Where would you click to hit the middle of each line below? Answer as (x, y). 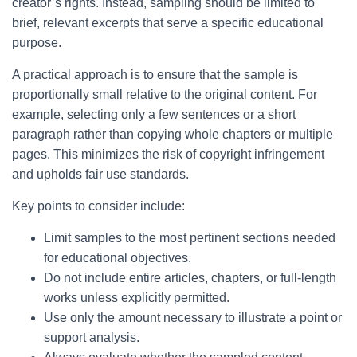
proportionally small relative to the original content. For (165, 94)
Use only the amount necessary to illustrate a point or (193, 318)
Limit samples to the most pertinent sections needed (190, 238)
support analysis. (92, 337)
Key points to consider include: (98, 206)
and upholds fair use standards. (100, 174)
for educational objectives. (118, 258)
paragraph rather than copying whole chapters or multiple (173, 134)
